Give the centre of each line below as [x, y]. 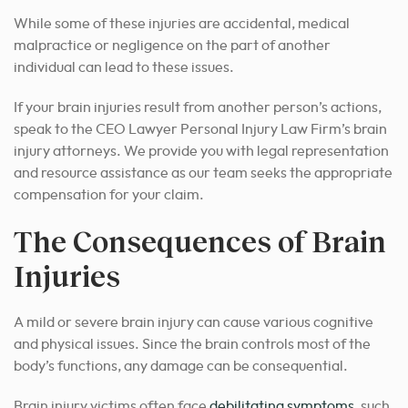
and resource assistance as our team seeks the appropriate [203, 173]
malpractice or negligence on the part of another [172, 46]
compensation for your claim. [109, 195]
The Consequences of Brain [200, 241]
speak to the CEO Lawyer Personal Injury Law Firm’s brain [200, 130]
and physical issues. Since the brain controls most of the [192, 345]
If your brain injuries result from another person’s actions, [198, 108]
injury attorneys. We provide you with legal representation [201, 152]
